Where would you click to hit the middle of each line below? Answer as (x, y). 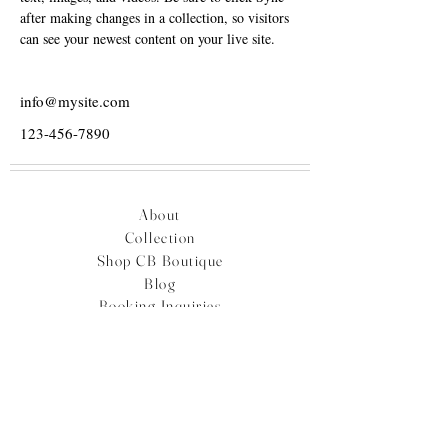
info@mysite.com (75, 101)
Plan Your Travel (160, 328)
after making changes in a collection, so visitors (156, 17)
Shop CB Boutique (160, 260)
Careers (160, 351)
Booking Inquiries (160, 305)
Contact (160, 374)
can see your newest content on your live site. (149, 38)
